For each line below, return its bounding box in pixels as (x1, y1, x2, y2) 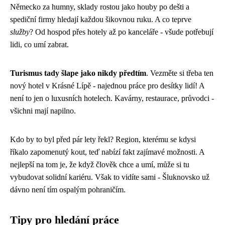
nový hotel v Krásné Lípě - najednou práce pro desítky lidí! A (10, 81, 204, 90)
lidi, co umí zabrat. (10, 40, 69, 49)
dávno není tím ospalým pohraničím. (10, 185, 126, 194)
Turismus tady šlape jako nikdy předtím (10, 69, 146, 77)
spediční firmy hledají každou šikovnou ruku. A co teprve (10, 15, 191, 24)
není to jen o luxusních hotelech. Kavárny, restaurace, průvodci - (10, 94, 214, 102)
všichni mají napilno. (10, 106, 76, 115)
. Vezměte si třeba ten (146, 69, 213, 77)
